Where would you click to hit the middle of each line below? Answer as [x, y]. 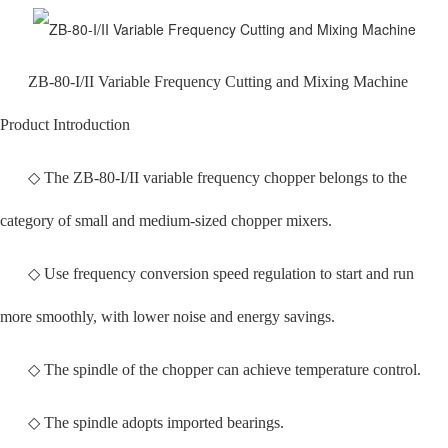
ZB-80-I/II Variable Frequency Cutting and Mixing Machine [218, 82]
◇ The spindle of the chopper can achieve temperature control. [224, 370]
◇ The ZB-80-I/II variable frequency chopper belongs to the [217, 178]
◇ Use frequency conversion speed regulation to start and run [221, 274]
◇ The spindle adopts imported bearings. [156, 423]
